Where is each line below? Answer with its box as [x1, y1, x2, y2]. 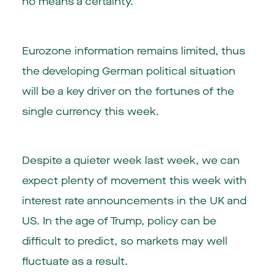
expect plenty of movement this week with [21, 174, 246, 188]
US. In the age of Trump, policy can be [21, 214, 217, 229]
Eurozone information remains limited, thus [21, 43, 245, 58]
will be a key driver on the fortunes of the [21, 84, 234, 98]
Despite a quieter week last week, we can [21, 154, 240, 168]
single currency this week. [21, 104, 159, 119]
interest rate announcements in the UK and [21, 194, 246, 209]
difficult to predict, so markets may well [21, 234, 228, 249]
